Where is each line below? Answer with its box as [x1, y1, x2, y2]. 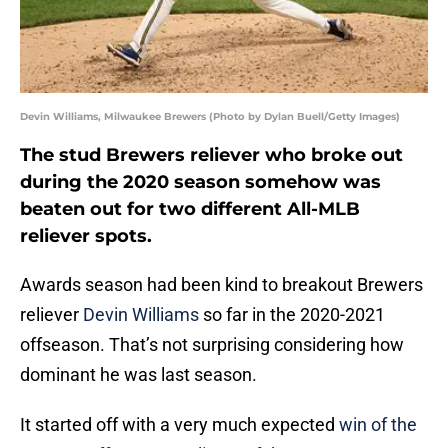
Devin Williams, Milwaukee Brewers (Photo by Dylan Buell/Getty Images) [20, 110, 400, 124]
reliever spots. [20, 225, 152, 248]
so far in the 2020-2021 [199, 304, 385, 326]
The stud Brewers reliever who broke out [20, 144, 403, 167]
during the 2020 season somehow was [20, 171, 381, 194]
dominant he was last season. [20, 364, 257, 386]
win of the [339, 414, 417, 436]
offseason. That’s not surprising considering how [20, 334, 404, 356]
